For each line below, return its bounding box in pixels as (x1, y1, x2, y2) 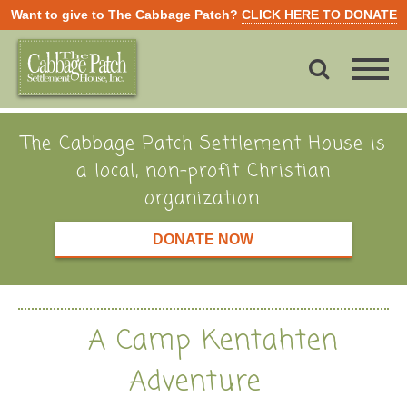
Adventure (128, 361, 261, 403)
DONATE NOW (153, 232, 254, 247)
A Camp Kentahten (87, 320, 338, 362)
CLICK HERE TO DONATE (241, 7, 397, 22)
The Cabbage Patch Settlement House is (21, 130, 386, 158)
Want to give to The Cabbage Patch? (10, 7, 242, 22)
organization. (144, 184, 263, 213)
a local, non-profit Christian (76, 157, 331, 185)
